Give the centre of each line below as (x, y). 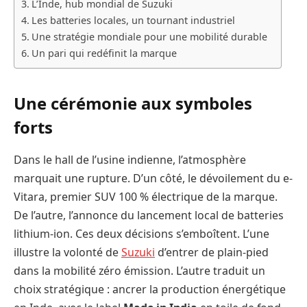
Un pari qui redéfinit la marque (104, 53)
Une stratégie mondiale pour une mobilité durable (149, 37)
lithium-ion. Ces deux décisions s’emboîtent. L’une (142, 234)
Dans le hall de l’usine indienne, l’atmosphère (130, 160)
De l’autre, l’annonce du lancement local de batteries (149, 216)
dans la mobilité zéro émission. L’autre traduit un (139, 271)
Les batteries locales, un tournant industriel (133, 21)
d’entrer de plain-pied (212, 253)
